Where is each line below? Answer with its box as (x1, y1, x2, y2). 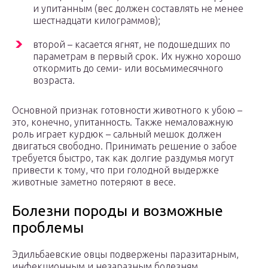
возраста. (33, 75, 75, 86)
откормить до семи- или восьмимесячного (33, 63, 223, 74)
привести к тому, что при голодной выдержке (12, 165, 219, 176)
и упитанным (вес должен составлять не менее (33, 3, 243, 14)
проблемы (12, 220, 84, 236)
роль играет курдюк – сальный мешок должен (12, 129, 221, 140)
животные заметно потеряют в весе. (12, 176, 176, 188)
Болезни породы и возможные (12, 203, 223, 220)
